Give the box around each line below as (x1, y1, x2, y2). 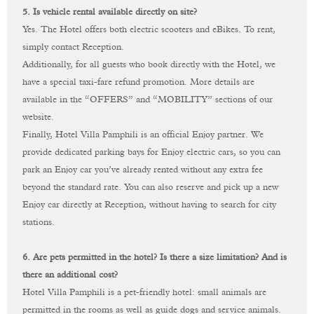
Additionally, (22, 60, 76, 70)
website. (22, 113, 55, 123)
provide (22, 148, 55, 158)
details (214, 78, 243, 88)
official (162, 130, 193, 140)
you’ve (95, 165, 123, 175)
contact (51, 43, 83, 53)
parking (95, 148, 128, 158)
